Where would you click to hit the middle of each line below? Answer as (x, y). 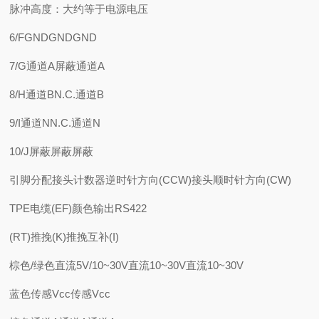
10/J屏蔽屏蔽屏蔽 (52, 151)
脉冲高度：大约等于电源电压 (79, 9)
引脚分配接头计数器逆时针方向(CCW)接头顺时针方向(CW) (151, 180)
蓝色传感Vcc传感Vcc (60, 294)
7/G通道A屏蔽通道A (57, 66)
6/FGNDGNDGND (53, 37)
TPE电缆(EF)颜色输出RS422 (78, 208)
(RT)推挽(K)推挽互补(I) (64, 237)
